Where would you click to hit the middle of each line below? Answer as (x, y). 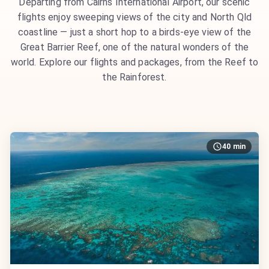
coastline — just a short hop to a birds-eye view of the (134, 32)
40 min (234, 147)
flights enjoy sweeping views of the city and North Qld (134, 17)
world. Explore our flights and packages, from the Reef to (134, 62)
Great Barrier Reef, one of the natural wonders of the (134, 47)
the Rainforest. (134, 77)
